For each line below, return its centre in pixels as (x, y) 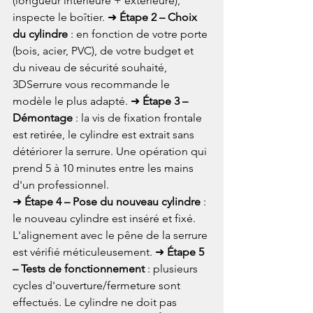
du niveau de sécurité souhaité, (91, 67)
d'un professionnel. (61, 184)
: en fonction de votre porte (139, 34)
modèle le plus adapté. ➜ (78, 101)
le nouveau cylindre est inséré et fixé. (105, 218)
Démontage (43, 117)
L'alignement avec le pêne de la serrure (111, 235)
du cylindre (40, 34)
